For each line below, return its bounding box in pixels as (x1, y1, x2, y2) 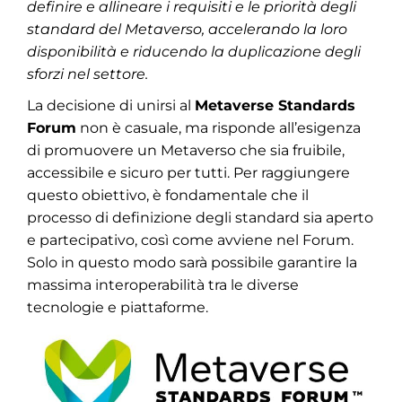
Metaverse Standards (195, 97, 355, 114)
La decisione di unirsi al (27, 97, 195, 114)
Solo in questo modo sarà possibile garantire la (27, 254, 357, 271)
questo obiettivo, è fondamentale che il (27, 187, 309, 204)
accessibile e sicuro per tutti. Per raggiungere (27, 164, 350, 181)
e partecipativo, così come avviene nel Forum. (27, 232, 354, 249)
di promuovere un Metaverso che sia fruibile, (27, 142, 345, 159)
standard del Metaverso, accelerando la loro (27, 21, 347, 38)
